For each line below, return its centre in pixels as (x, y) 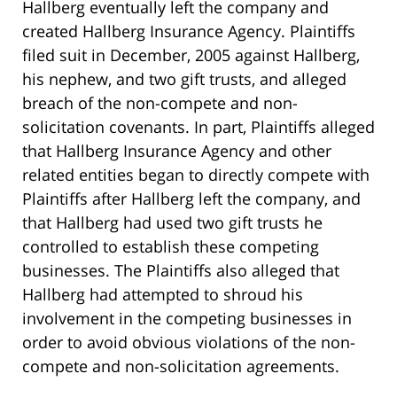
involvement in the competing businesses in (187, 319)
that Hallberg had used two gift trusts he (172, 223)
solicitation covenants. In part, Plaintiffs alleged (198, 127)
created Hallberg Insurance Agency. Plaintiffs (189, 31)
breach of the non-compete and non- (160, 103)
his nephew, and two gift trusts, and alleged (184, 79)
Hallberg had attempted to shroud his (163, 295)
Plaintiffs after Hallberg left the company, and (191, 199)
